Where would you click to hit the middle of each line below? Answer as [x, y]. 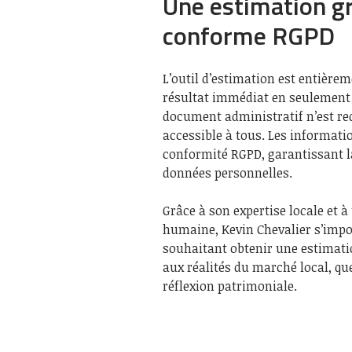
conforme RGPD [249, 35]
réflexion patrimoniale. [230, 286]
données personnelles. [227, 173]
